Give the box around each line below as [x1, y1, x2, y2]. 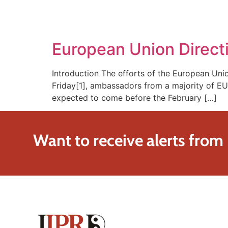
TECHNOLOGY [165, 16, 214, 25]
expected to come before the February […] [52, 93, 217, 103]
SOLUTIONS [102, 16, 143, 25]
